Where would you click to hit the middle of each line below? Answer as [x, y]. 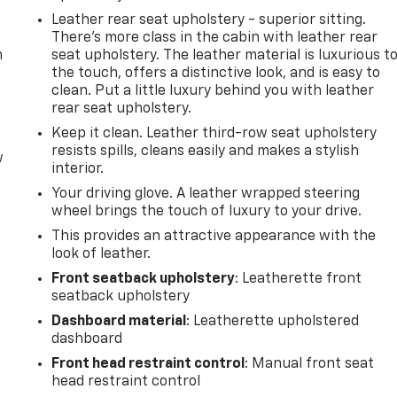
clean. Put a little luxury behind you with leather [213, 91]
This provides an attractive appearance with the [214, 236]
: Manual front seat [310, 364]
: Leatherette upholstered [273, 321]
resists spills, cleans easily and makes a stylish [206, 151]
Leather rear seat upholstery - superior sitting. [209, 20]
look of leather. [101, 254]
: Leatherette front [299, 279]
